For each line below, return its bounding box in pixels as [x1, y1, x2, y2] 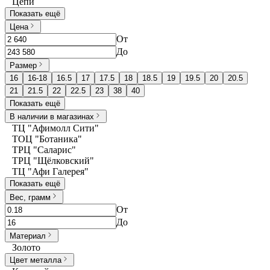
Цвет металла [10, 256, 61, 265]
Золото [12, 242, 40, 253]
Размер [10, 61, 37, 71]
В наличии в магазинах [10, 112, 94, 122]
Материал [10, 231, 46, 241]
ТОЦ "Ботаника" [12, 134, 82, 145]
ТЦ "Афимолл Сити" [12, 123, 99, 134]
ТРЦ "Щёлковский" [12, 155, 94, 166]
